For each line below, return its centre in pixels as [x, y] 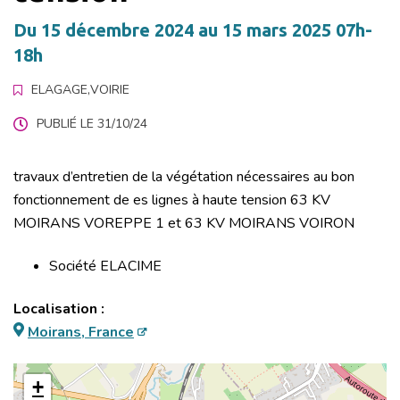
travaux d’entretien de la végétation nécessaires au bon [184, 177]
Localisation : [59, 309]
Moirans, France [81, 332]
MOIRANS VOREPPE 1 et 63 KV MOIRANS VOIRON [184, 223]
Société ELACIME [105, 266]
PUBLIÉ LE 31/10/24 [92, 124]
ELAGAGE [59, 90]
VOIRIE [110, 90]
